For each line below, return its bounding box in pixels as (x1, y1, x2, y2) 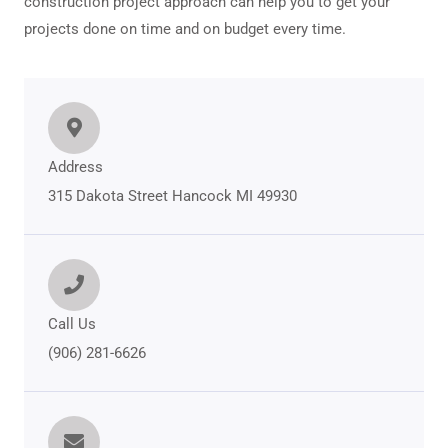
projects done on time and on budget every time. (24, 20, 346, 39)
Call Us (48, 315, 96, 334)
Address (48, 158, 103, 177)
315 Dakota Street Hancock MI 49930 (48, 187, 297, 206)
